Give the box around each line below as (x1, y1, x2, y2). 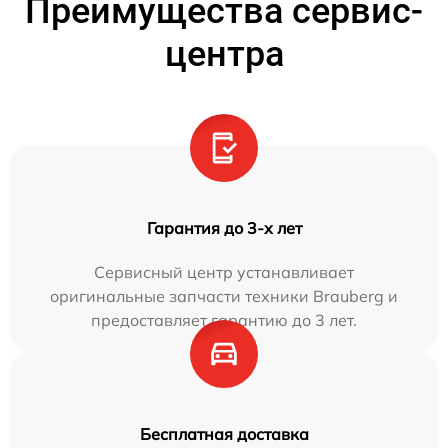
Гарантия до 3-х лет (146, 217, 302, 238)
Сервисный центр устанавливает (94, 261, 354, 282)
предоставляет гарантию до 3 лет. (91, 309, 357, 330)
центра (164, 32, 284, 75)
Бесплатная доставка (139, 423, 309, 444)
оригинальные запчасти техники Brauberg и (50, 285, 398, 306)
